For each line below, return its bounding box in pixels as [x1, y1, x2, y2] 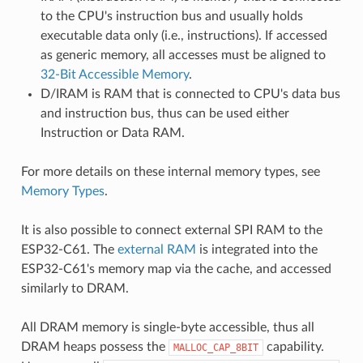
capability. [263, 340, 324, 353]
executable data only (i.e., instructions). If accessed [40, 28, 327, 42]
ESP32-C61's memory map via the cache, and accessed [20, 262, 331, 275]
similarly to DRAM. [20, 281, 129, 295]
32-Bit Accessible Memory [40, 67, 189, 81]
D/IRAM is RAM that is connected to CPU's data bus [40, 87, 340, 100]
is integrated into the [195, 242, 318, 256]
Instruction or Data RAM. [40, 126, 185, 139]
